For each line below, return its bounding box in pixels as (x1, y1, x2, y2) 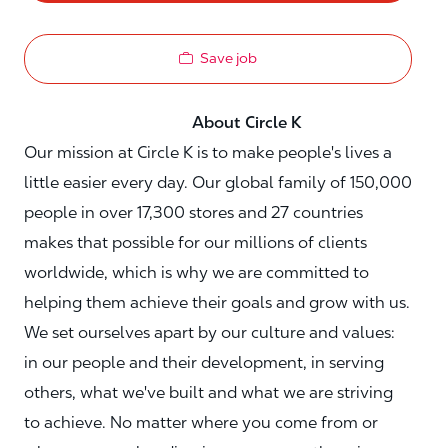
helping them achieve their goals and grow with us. (24, 292, 410, 312)
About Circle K (24, 112, 306, 132)
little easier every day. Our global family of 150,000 (24, 172, 412, 192)
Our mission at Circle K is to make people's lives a (24, 142, 392, 162)
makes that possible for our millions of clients (24, 232, 367, 252)
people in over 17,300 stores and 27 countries (24, 202, 363, 222)
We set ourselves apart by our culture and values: (24, 322, 395, 342)
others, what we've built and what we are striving (24, 382, 393, 402)
